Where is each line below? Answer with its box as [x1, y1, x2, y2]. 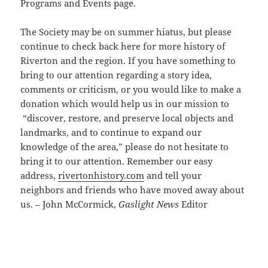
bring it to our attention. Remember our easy [20, 154, 213, 167]
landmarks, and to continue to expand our [20, 126, 202, 138]
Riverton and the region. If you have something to [20, 54, 236, 66]
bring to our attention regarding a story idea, [20, 68, 212, 81]
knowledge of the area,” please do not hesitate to [20, 140, 229, 153]
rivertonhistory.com [58, 169, 145, 181]
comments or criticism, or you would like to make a [20, 83, 242, 95]
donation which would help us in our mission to [20, 97, 230, 109]
